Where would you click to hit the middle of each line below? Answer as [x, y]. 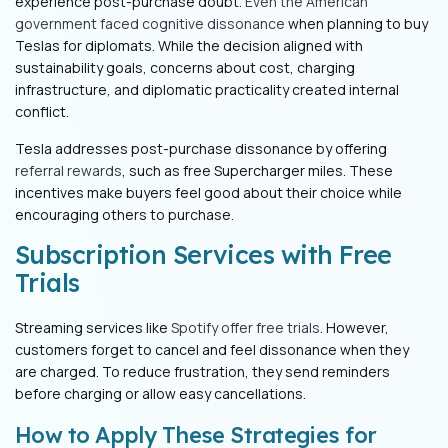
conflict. [43, 112]
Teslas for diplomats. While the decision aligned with [189, 46]
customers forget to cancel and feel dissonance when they [212, 350]
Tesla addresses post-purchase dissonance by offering [201, 149]
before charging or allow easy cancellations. [160, 394]
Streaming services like [93, 328]
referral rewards [68, 171]
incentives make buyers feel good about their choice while [208, 193]
